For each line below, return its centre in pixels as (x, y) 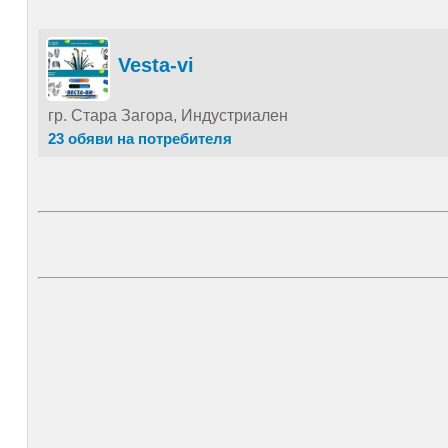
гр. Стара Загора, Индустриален (167, 115)
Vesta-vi (155, 65)
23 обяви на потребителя (139, 138)
